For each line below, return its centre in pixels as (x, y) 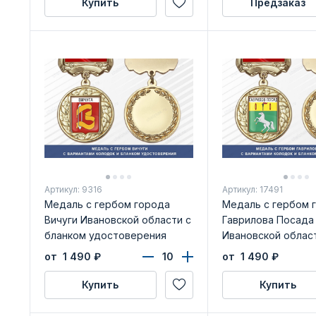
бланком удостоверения (105, 235)
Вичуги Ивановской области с (117, 219)
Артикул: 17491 (252, 189)
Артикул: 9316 (73, 189)
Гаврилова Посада (268, 219)
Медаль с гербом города (107, 204)
